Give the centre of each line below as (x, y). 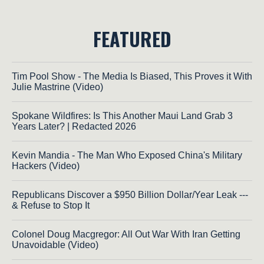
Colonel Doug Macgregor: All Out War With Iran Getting (126, 235)
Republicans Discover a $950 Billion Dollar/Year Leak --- (130, 195)
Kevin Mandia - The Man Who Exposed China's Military (127, 156)
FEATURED (132, 39)
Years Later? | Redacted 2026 (74, 127)
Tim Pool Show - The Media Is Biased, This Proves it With (132, 77)
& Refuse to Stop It (51, 206)
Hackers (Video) (46, 166)
